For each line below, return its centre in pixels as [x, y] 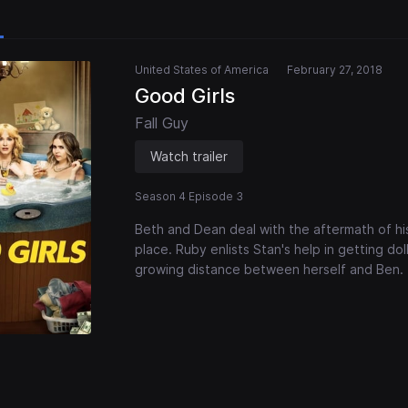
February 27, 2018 [335, 70]
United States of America [202, 70]
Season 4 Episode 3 [189, 197]
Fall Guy [162, 123]
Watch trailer [189, 157]
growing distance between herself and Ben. [269, 270]
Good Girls [185, 96]
